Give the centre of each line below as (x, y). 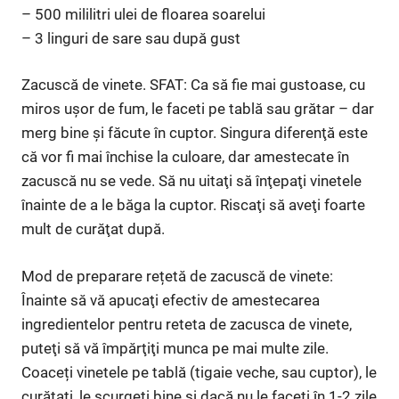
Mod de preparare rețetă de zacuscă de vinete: (177, 276)
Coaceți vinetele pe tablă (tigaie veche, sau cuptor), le (199, 372)
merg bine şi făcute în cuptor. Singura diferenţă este (195, 133)
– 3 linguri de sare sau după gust (131, 38)
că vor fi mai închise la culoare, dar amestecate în (185, 157)
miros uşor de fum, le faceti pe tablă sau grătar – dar (198, 109)
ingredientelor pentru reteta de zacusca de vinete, (187, 324)
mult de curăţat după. (93, 229)
